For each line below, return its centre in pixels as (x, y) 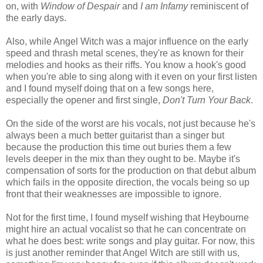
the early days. (36, 18)
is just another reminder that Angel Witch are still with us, (123, 252)
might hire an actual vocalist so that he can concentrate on (126, 229)
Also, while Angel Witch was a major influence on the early (127, 41)
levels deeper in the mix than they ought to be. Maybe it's (123, 159)
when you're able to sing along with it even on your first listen (131, 76)
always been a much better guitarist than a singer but (115, 135)
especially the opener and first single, (84, 100)
